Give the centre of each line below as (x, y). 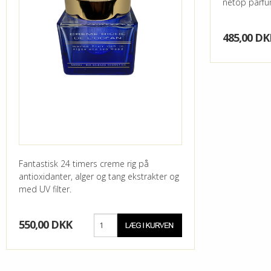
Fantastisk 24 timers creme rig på (84, 163)
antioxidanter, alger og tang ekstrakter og (99, 176)
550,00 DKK (45, 224)
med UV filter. (45, 189)
